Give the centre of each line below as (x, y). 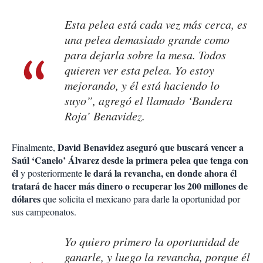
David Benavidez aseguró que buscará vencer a (151, 147)
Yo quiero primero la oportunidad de (152, 242)
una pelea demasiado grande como (147, 40)
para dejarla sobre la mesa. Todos (145, 55)
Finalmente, (35, 147)
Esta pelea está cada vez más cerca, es (156, 24)
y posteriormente (53, 173)
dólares (27, 199)
